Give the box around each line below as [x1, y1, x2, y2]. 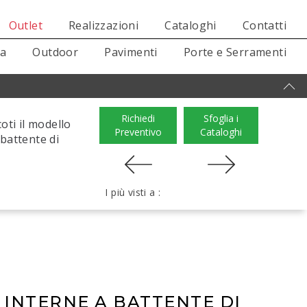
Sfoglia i [204, 112, 239, 125]
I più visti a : [105, 186, 161, 199]
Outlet [8, 18, 42, 33]
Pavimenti [104, 45, 158, 60]
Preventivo [114, 125, 162, 138]
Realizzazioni [68, 18, 139, 33]
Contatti [242, 18, 286, 33]
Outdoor [32, 45, 79, 60]
